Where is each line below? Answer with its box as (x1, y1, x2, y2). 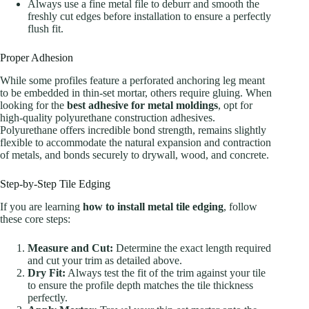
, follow (223, 200, 257, 212)
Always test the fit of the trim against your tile (66, 266, 266, 279)
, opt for (218, 99, 252, 112)
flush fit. (28, 23, 63, 35)
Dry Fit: (28, 266, 66, 279)
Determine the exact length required (113, 241, 271, 254)
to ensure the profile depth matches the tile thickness (28, 279, 253, 291)
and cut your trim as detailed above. (28, 254, 182, 266)
